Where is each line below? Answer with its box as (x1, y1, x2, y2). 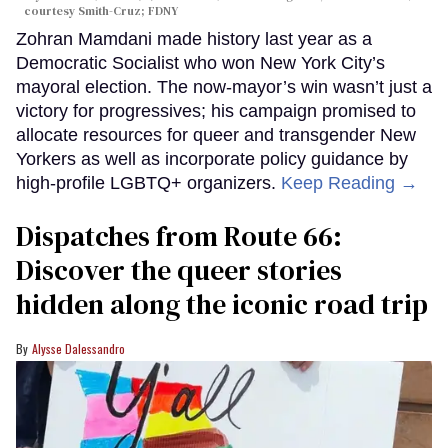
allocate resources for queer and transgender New (16, 124, 416, 145)
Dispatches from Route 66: (16, 216, 342, 255)
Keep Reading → (281, 172, 418, 193)
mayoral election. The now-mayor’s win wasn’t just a (16, 76, 432, 97)
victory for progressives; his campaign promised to (16, 100, 416, 121)
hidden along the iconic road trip (16, 284, 428, 323)
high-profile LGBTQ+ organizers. (16, 172, 281, 193)
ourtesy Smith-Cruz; (31, 2, 148, 19)
